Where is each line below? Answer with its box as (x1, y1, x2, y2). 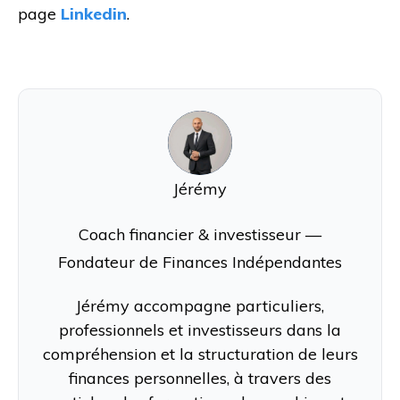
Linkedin (61, 3, 127, 24)
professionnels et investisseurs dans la (59, 319, 341, 340)
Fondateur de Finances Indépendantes (58, 251, 342, 272)
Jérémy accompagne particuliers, (76, 295, 324, 316)
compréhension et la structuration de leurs (42, 343, 358, 364)
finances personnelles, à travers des (69, 367, 331, 388)
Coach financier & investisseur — (79, 223, 321, 245)
